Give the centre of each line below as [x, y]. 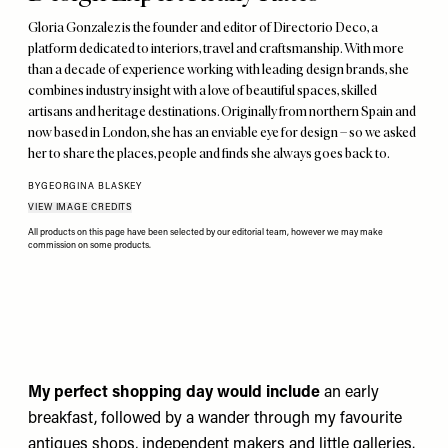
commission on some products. [89, 245]
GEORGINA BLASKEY [91, 186]
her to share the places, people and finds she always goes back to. [209, 153]
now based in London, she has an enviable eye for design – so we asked [222, 132]
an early [351, 392]
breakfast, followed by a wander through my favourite [215, 418]
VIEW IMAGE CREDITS [80, 207]
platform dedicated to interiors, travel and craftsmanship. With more [216, 48]
